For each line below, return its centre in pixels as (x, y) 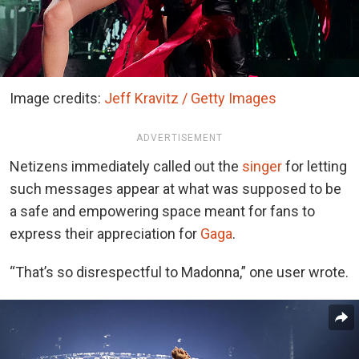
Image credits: (57, 99)
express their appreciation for (105, 234)
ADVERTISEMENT (179, 137)
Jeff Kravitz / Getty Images (190, 99)
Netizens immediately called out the (126, 167)
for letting (315, 167)
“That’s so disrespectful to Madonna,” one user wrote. (179, 272)
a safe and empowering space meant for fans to (162, 212)
